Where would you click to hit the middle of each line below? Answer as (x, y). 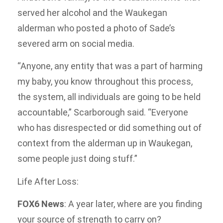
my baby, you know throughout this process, (105, 82)
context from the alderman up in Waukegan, (105, 143)
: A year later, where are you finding (133, 204)
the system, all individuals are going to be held (109, 97)
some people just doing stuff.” (77, 159)
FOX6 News (41, 204)
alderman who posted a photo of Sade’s (96, 28)
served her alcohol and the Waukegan (92, 12)
